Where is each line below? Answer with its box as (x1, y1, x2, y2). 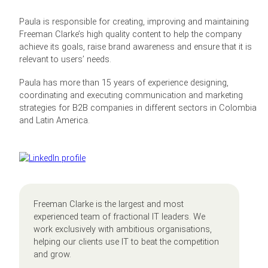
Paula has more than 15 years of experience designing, (19, 77, 229, 88)
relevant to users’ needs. (19, 54, 111, 65)
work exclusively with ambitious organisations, (33, 224, 212, 234)
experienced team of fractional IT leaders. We (33, 211, 205, 222)
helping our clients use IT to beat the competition (33, 236, 219, 247)
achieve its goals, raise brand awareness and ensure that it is (19, 41, 252, 52)
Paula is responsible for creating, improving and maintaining (19, 16, 249, 27)
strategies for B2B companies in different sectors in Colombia (19, 102, 257, 113)
